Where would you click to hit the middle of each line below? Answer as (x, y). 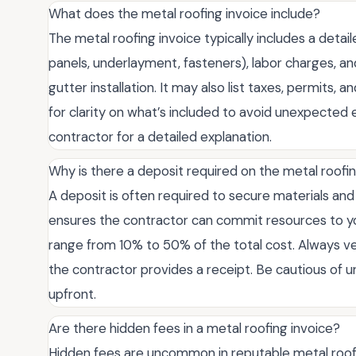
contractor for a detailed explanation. (160, 137)
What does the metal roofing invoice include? (184, 14)
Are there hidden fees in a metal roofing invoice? (194, 329)
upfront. (72, 294)
